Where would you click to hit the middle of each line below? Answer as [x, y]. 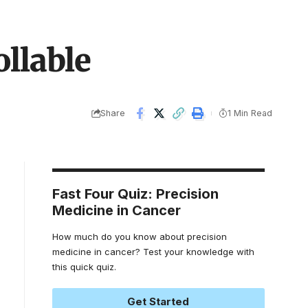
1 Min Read [250, 113]
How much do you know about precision [139, 236]
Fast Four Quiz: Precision [135, 194]
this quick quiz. [84, 266]
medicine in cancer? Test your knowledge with [153, 251]
